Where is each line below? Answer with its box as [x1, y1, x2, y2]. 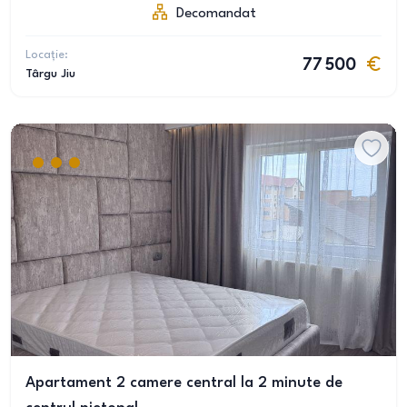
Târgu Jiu [25, 68, 75, 80]
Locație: [25, 49, 68, 61]
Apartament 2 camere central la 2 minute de [25, 375, 342, 391]
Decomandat [176, 6, 256, 21]
